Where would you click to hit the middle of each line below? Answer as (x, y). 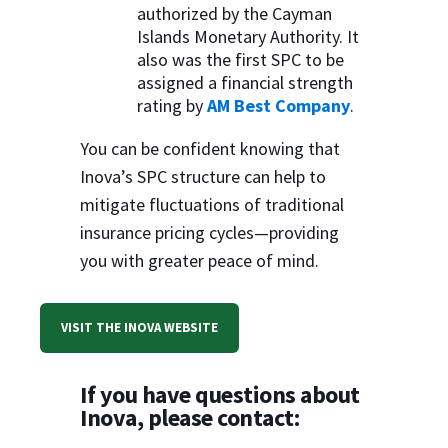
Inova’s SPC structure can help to (203, 176)
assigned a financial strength (245, 82)
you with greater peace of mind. (199, 260)
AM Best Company (278, 105)
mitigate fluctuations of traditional (212, 204)
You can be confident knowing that (210, 148)
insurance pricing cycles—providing (209, 232)
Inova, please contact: (189, 417)
